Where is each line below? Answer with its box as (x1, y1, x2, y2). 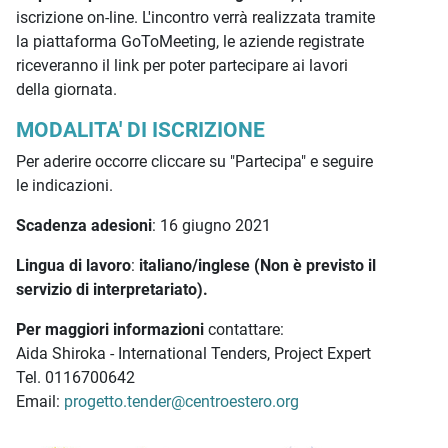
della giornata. (16, 80, 121, 99)
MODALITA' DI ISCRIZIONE (16, 118, 265, 142)
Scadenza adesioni (16, 216, 152, 235)
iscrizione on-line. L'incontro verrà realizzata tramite (16, 8, 375, 27)
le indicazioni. (16, 176, 117, 195)
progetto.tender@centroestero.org (64, 392, 299, 411)
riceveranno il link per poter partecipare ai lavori (16, 56, 348, 75)
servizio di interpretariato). (16, 280, 212, 299)
